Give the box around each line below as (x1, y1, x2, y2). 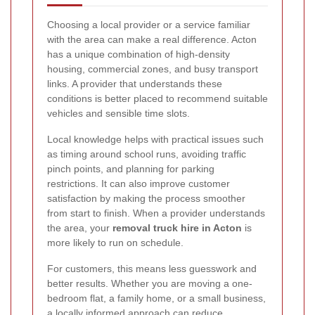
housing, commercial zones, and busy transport (47, 63, 258, 75)
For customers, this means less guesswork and (47, 262, 257, 274)
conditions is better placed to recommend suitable (47, 92, 268, 104)
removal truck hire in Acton (112, 221, 242, 233)
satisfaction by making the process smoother (47, 192, 245, 204)
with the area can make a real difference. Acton (47, 33, 257, 45)
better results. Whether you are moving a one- (47, 277, 252, 289)
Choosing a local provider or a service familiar (47, 18, 250, 30)
